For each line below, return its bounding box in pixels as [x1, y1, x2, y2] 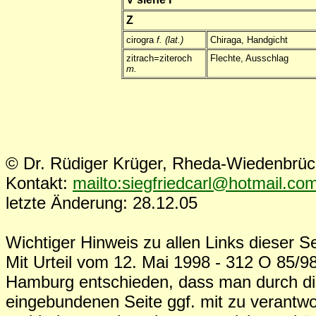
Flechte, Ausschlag [210, 53, 288, 64]
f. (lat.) [157, 35, 183, 46]
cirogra [126, 35, 157, 46]
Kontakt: [6, 174, 73, 193]
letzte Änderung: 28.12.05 [6, 193, 197, 212]
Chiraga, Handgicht [210, 35, 288, 46]
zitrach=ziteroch [126, 53, 192, 64]
